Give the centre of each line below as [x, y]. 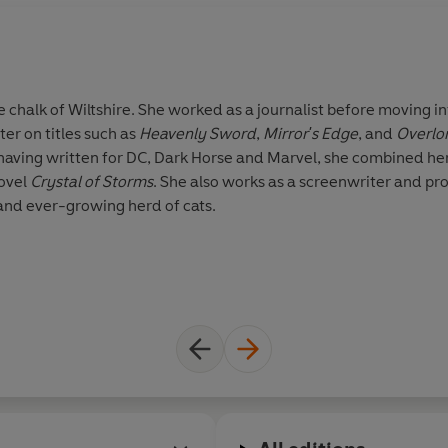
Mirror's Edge [309, 134]
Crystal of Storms [91, 182]
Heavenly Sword [197, 134]
